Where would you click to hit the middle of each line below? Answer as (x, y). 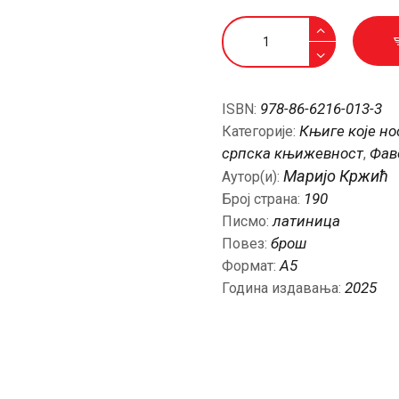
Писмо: (247, 222)
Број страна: (263, 199)
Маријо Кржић (336, 176)
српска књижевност (293, 154)
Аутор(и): (252, 177)
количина (253, 50)
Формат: (251, 266)
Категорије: (261, 132)
